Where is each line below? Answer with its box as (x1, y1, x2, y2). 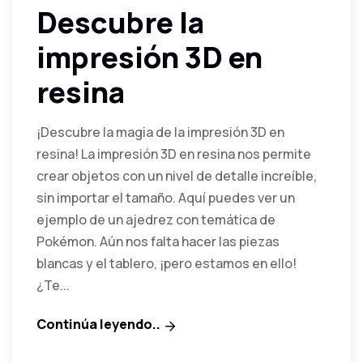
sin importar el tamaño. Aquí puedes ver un (36, 188, 295, 207)
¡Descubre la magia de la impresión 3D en (36, 122, 284, 141)
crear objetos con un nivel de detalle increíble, (36, 166, 317, 185)
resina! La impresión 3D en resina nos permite (36, 144, 311, 163)
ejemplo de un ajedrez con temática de (36, 210, 275, 228)
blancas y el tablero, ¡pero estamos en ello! (36, 254, 297, 272)
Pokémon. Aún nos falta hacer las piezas (36, 232, 280, 250)
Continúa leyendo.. (36, 314, 160, 333)
